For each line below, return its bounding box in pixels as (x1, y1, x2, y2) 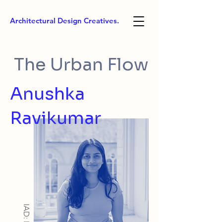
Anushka (10, 83, 85, 105)
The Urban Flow (14, 54, 149, 75)
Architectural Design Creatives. (10, 15, 119, 25)
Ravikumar (10, 107, 101, 129)
